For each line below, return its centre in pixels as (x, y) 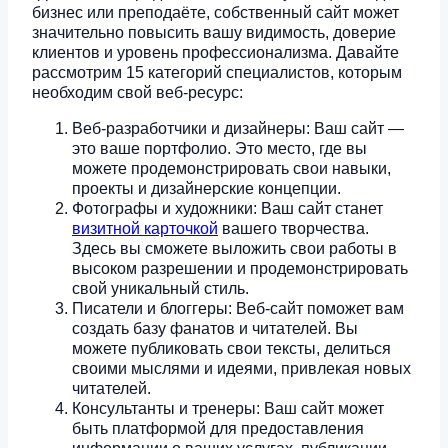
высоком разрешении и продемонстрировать (240, 269)
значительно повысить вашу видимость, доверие (214, 33)
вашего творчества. (293, 229)
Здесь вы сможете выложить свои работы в (234, 249)
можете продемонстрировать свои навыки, (231, 169)
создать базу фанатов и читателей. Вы (215, 329)
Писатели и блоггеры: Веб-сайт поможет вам (238, 309)
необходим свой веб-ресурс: (137, 93)
